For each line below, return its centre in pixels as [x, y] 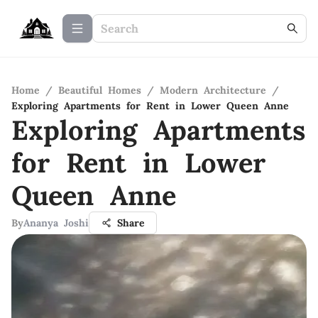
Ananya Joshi [56, 223]
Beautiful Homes [100, 90]
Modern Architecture [213, 90]
